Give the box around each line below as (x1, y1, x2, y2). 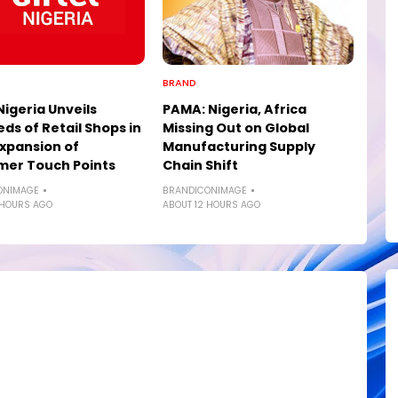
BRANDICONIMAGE (163, 183, 248, 197)
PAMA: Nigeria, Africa (163, 99, 307, 118)
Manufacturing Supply (163, 137, 316, 155)
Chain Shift (163, 155, 239, 174)
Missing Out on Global (163, 118, 310, 137)
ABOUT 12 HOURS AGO (163, 197, 261, 211)
